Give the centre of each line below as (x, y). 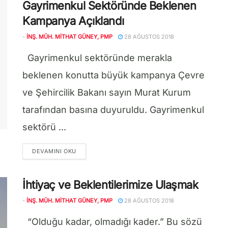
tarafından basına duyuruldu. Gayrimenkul (113, 110)
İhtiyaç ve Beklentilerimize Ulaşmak (110, 185)
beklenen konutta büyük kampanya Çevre (113, 75)
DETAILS (88, 151)
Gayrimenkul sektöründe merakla (97, 58)
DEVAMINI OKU (54, 151)
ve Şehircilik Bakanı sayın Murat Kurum (107, 93)
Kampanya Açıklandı (73, 21)
